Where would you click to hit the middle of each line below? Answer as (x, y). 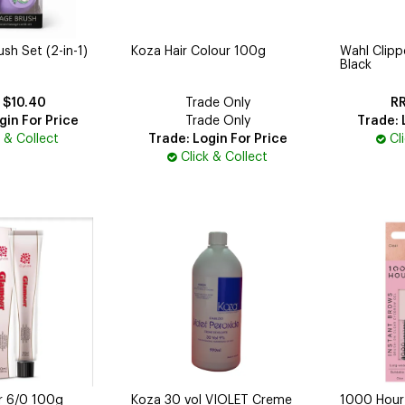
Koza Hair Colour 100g (199, 51)
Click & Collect (225, 157)
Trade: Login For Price (217, 139)
